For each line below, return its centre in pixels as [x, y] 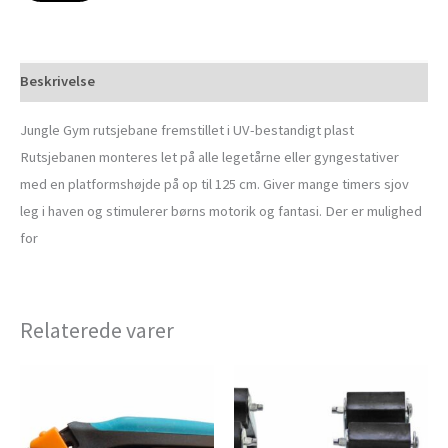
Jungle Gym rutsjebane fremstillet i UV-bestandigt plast [187, 129]
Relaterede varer [97, 329]
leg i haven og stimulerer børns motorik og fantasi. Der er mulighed [221, 210]
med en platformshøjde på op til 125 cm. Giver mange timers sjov [214, 183]
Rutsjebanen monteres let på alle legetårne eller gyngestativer [209, 156]
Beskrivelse [57, 80]
